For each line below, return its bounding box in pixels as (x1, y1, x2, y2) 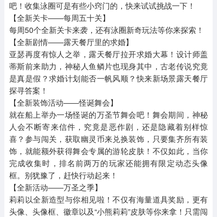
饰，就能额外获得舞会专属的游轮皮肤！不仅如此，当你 (9, 145, 208, 157)
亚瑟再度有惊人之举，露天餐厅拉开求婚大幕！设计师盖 (9, 48, 208, 60)
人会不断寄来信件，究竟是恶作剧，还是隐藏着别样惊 (9, 121, 208, 133)
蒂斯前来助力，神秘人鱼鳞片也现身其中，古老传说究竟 (9, 61, 208, 72)
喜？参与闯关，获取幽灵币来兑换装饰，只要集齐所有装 (9, 133, 208, 145)
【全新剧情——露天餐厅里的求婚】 (9, 36, 133, 48)
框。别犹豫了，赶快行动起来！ (9, 170, 118, 181)
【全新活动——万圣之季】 (9, 182, 102, 193)
